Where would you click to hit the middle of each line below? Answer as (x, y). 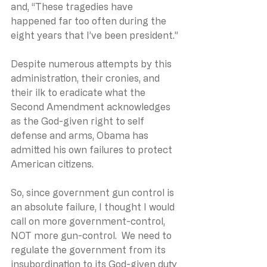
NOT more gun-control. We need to (92, 235)
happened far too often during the (90, 21)
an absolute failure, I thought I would (94, 207)
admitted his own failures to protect (93, 149)
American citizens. (53, 164)
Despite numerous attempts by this (92, 63)
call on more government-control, (89, 221)
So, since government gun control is (94, 192)
